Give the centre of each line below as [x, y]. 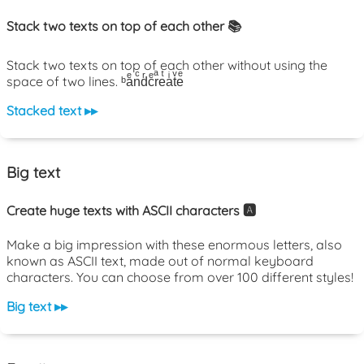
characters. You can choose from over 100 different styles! [180, 277]
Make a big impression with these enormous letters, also [174, 244]
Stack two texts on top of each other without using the [167, 65]
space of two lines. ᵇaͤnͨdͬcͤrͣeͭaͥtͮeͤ [95, 81]
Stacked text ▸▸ [52, 110]
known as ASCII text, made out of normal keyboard [160, 260]
